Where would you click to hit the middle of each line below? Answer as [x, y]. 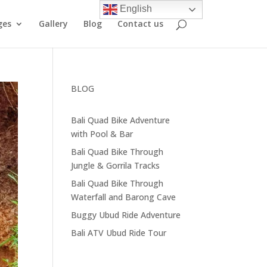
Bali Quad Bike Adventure [121, 120]
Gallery [53, 24]
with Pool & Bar [102, 134]
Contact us [140, 24]
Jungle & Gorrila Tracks [116, 165]
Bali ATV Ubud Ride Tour [119, 233]
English [135, 9]
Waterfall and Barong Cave [124, 197]
